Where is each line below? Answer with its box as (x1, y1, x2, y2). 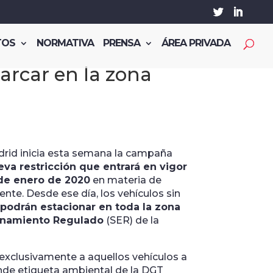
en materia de (90, 174, 161, 186)
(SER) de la (103, 214, 159, 227)
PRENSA (103, 37, 140, 49)
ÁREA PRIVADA (161, 37, 230, 49)
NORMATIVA (37, 37, 94, 49)
